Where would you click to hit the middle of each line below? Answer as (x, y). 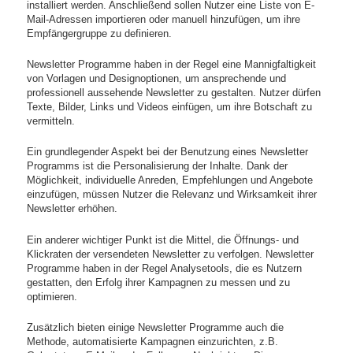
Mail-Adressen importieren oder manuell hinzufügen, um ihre (164, 20)
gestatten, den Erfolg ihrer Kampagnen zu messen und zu (159, 282)
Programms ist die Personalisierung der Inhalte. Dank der (158, 166)
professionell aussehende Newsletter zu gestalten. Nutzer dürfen (174, 93)
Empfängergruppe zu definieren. (100, 34)
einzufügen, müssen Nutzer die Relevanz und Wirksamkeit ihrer (172, 195)
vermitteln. (51, 121)
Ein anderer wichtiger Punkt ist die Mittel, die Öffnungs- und (163, 240)
